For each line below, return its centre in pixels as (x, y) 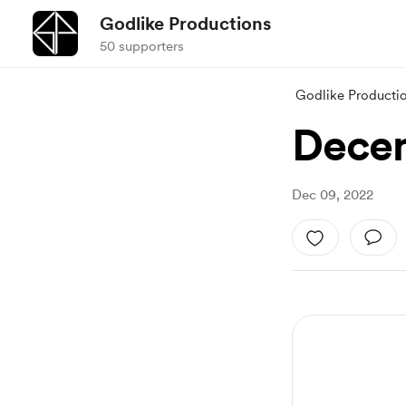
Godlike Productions (185, 24)
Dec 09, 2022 (333, 195)
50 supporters (142, 46)
